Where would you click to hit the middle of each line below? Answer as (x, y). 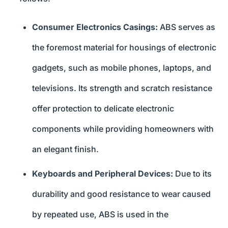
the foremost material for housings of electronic (124, 48)
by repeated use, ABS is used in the (100, 215)
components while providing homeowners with (123, 129)
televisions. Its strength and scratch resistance (122, 88)
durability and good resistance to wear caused (121, 194)
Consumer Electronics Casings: (95, 27)
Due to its (192, 174)
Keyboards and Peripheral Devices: (103, 174)
